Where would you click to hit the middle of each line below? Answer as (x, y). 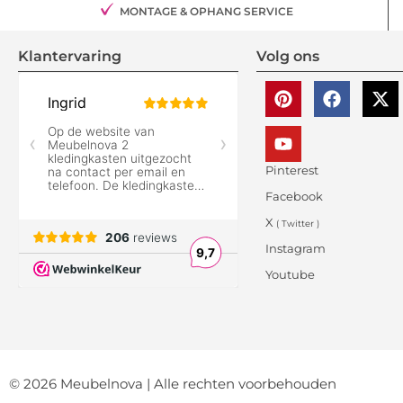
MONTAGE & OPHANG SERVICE (206, 12)
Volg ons (287, 57)
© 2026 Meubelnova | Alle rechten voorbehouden (173, 383)
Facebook (294, 197)
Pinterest (291, 170)
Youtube (290, 275)
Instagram (295, 249)
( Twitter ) (297, 224)
